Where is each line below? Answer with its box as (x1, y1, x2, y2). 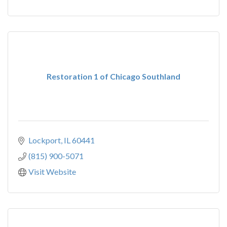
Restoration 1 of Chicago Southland (47, 71, 180, 81)
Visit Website (28, 167, 76, 176)
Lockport (28, 135, 61, 145)
